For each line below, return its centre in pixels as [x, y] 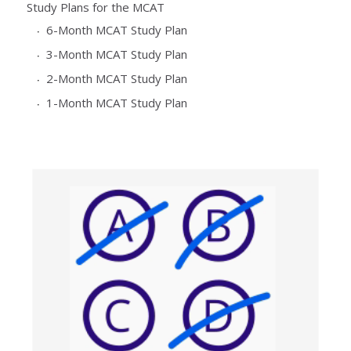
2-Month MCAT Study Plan [116, 78]
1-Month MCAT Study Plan [116, 102]
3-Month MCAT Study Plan [116, 54]
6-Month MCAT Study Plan [116, 29]
